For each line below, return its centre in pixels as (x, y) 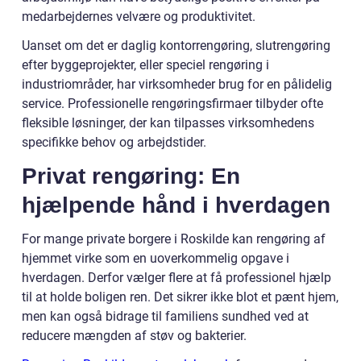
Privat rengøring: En (131, 176)
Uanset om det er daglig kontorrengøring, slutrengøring (176, 46)
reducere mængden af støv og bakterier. (134, 336)
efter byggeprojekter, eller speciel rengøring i (145, 65)
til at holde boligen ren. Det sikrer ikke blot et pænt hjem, (180, 297)
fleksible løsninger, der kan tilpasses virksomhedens (168, 123)
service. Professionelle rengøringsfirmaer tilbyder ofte (172, 104)
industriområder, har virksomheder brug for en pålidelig (177, 85)
